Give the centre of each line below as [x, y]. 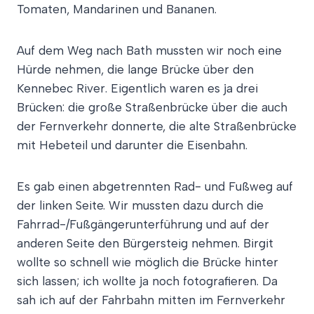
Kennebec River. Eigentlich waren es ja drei [137, 88]
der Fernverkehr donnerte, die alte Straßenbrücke [157, 126]
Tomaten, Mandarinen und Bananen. [117, 9]
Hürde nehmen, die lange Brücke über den [135, 69]
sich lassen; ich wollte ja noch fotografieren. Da [147, 281]
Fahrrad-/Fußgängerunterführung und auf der [143, 224]
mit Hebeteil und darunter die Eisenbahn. [132, 145]
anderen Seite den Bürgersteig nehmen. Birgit [145, 243]
